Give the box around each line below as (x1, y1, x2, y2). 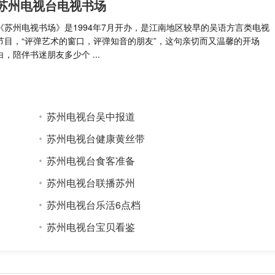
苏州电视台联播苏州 (47, 176, 135, 190)
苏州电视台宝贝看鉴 (47, 220, 135, 234)
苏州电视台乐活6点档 (47, 198, 141, 212)
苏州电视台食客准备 (47, 153, 135, 168)
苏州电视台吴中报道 (47, 109, 135, 124)
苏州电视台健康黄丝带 (47, 131, 145, 146)
